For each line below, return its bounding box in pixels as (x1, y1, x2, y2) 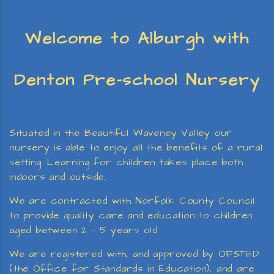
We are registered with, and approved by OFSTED (9, 247, 259, 261)
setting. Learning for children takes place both (9, 155, 243, 169)
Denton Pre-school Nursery (14, 68, 260, 92)
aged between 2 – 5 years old (9, 223, 158, 237)
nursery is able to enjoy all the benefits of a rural (9, 141, 263, 154)
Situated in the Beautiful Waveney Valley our (9, 126, 233, 139)
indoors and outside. (9, 170, 106, 183)
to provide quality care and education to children (9, 209, 253, 222)
